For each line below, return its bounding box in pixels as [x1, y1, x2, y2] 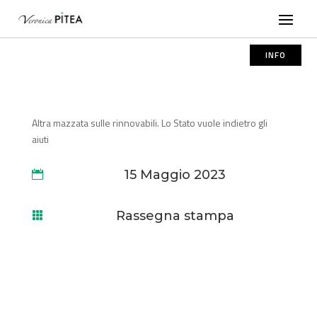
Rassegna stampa [115, 208, 234, 224]
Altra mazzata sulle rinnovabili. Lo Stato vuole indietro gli [31, 115, 267, 130]
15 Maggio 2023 [124, 167, 226, 183]
